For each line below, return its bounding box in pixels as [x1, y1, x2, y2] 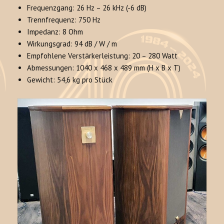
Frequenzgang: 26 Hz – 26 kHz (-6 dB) [27, 3, 147, 13]
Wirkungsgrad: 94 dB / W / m [27, 39, 117, 49]
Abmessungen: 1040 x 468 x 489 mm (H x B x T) [27, 63, 181, 73]
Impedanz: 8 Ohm [27, 27, 83, 37]
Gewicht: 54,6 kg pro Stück [27, 75, 113, 85]
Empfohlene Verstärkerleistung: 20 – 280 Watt [27, 51, 178, 61]
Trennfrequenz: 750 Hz [27, 15, 101, 25]
